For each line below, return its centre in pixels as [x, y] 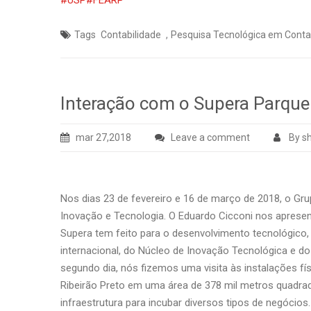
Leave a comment [210, 137]
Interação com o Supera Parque [185, 103]
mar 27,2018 [103, 137]
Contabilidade [131, 35]
